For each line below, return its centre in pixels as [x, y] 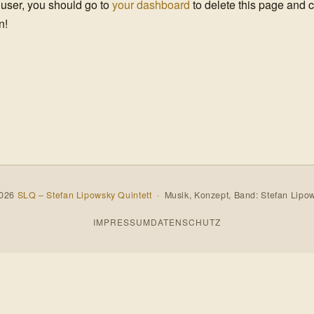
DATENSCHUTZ [186, 221]
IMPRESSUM [122, 221]
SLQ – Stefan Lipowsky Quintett [84, 195]
